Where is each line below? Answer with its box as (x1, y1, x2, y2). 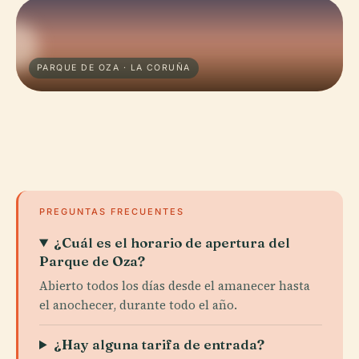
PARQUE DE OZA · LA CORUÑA (37, 63, 191, 73)
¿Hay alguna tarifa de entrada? (54, 336, 265, 353)
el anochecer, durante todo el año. (39, 296, 237, 313)
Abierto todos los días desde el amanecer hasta (39, 277, 310, 294)
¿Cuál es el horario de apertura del (54, 234, 291, 251)
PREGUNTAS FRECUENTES (39, 206, 184, 217)
